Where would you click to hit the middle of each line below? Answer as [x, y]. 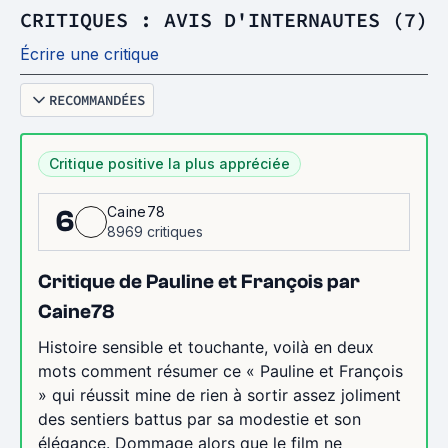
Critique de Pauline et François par [199, 281]
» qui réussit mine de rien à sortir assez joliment [219, 394]
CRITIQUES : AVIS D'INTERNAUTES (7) [224, 19]
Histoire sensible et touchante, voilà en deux [206, 346]
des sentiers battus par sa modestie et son [199, 418]
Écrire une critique [89, 53]
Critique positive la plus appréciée [169, 163]
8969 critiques [155, 231]
